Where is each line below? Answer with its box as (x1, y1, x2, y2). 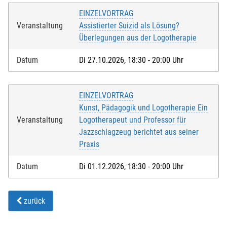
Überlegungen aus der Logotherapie (79, 33, 197, 43)
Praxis (79, 139, 99, 149)
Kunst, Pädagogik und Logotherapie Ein (79, 103, 208, 113)
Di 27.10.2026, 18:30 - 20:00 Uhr (79, 55, 183, 65)
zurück (22, 196, 45, 206)
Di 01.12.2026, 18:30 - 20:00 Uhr (79, 162, 183, 172)
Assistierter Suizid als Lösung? (79, 21, 179, 31)
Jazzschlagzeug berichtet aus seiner (79, 127, 199, 137)
